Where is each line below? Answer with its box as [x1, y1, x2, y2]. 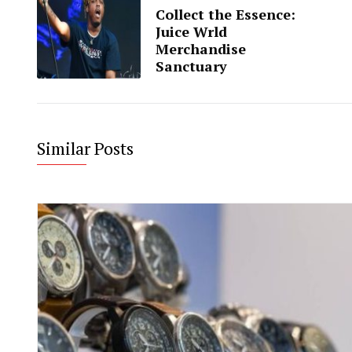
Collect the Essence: [156, 5, 295, 24]
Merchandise [156, 39, 246, 59]
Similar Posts [37, 137, 134, 160]
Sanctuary [156, 57, 227, 76]
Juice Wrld [156, 22, 227, 42]
